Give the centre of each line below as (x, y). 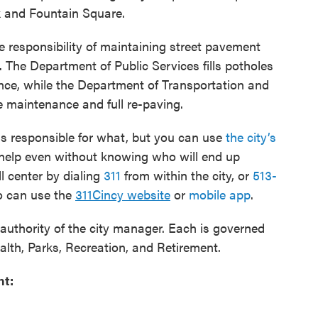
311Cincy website (123, 194)
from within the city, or (187, 175)
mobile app (220, 194)
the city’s (249, 137)
